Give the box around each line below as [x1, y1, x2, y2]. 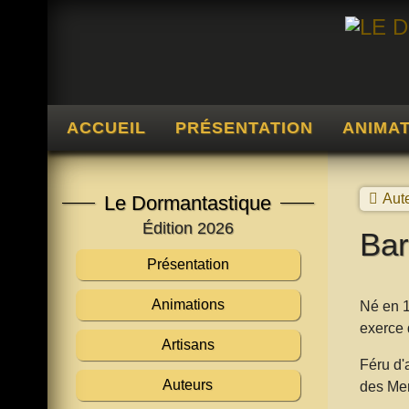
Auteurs [163, 376, 214, 393]
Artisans [161, 336, 215, 352]
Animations [151, 296, 225, 312]
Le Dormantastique [104, 191, 272, 215]
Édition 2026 [142, 218, 234, 237]
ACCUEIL [67, 118, 147, 137]
